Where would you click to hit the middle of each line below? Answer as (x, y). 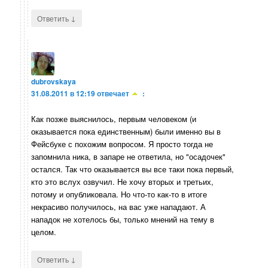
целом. (44, 232)
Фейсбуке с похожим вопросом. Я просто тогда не (122, 144)
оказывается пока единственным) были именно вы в (126, 131)
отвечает (113, 94)
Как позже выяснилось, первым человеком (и (114, 118)
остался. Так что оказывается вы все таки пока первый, (133, 169)
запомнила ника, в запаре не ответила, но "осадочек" (129, 156)
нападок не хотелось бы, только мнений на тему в (123, 219)
